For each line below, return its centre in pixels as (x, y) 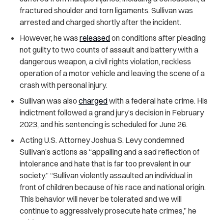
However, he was (50, 38)
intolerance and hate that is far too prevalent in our (105, 163)
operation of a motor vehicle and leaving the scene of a (112, 73)
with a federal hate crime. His (158, 100)
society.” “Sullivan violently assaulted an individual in (106, 175)
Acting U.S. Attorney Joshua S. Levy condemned (102, 140)
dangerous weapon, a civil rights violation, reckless (105, 61)
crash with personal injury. (64, 85)
